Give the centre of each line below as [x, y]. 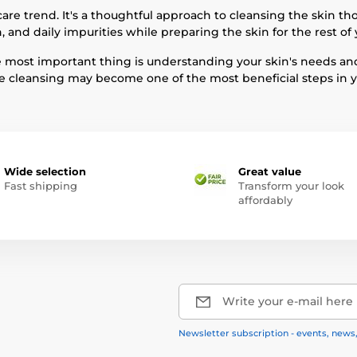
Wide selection [45, 171]
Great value [270, 171]
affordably [265, 200]
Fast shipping [40, 186]
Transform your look [291, 186]
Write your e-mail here [288, 301]
